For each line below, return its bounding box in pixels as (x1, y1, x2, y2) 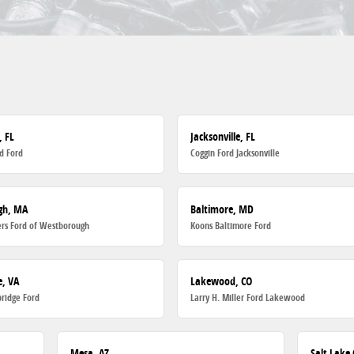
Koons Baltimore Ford (190, 218, 272, 232)
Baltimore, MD (190, 201, 254, 217)
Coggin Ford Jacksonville (190, 146, 281, 160)
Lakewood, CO (190, 273, 253, 288)
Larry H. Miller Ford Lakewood (190, 290, 306, 304)
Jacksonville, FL (190, 129, 256, 145)
